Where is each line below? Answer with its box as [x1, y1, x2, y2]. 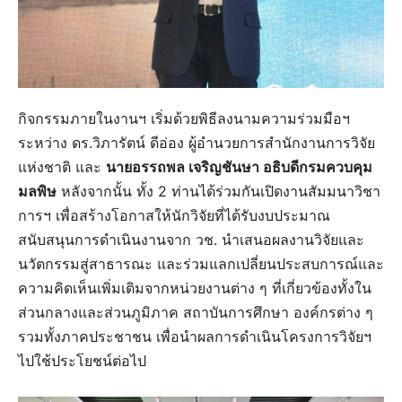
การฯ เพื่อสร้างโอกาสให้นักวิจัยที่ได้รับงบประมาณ [18, 205, 330, 224]
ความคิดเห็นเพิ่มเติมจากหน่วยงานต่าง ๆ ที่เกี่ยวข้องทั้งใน [18, 278, 371, 297]
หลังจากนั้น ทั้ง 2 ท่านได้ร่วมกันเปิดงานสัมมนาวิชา [57, 181, 380, 200]
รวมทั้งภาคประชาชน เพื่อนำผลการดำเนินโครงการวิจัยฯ [18, 327, 371, 345]
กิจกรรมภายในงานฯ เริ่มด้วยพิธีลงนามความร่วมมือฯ [18, 109, 350, 127]
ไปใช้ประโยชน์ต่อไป [18, 351, 146, 370]
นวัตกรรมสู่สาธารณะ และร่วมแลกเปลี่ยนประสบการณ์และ [18, 254, 384, 273]
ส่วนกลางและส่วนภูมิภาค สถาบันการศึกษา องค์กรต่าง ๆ [18, 302, 373, 321]
